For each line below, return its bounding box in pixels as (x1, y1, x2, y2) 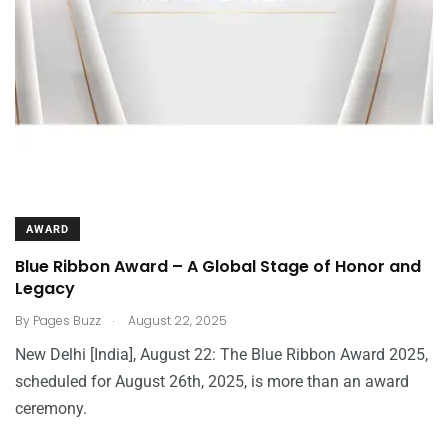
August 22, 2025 (125, 312, 227, 329)
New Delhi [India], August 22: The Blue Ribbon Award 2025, (15, 345, 428, 364)
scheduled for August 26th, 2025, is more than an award (15, 372, 409, 391)
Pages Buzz (33, 312, 101, 329)
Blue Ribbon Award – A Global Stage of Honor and (15, 255, 421, 278)
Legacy (15, 277, 75, 300)
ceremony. (15, 399, 87, 418)
